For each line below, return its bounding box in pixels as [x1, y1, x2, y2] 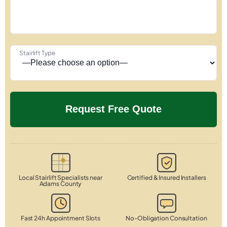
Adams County [39, 179, 82, 187]
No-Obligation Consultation [126, 214, 207, 222]
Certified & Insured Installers [127, 173, 206, 181]
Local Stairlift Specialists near [19, 173, 102, 181]
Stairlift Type [19, 49, 55, 57]
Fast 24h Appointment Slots [20, 214, 101, 222]
